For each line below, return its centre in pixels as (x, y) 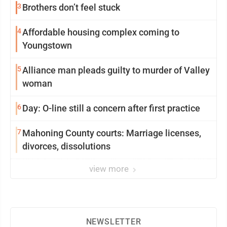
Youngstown (47, 45)
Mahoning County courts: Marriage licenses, (112, 133)
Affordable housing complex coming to (101, 32)
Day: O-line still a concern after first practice (111, 108)
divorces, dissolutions (66, 146)
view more (110, 169)
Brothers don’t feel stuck (71, 7)
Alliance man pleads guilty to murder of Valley (116, 70)
